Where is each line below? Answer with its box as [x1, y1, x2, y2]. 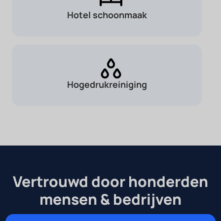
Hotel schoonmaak [67, 9, 147, 21]
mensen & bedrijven [39, 188, 182, 209]
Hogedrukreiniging [67, 78, 147, 90]
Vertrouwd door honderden [13, 171, 208, 191]
